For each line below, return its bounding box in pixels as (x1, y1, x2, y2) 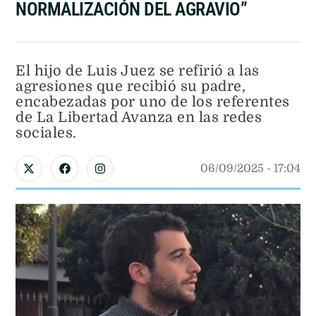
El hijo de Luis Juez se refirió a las (16, 62, 260, 79)
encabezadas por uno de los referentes (16, 93, 290, 110)
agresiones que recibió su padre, (16, 78, 245, 95)
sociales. (16, 124, 77, 141)
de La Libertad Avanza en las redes (16, 109, 262, 126)
